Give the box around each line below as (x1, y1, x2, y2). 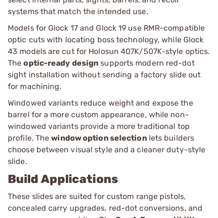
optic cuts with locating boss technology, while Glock (8, 35, 204, 44)
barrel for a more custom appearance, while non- (8, 109, 189, 119)
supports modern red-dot (98, 58, 195, 68)
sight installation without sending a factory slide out (8, 70, 201, 79)
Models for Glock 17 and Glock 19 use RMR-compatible (8, 23, 205, 33)
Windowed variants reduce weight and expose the (8, 98, 193, 108)
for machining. (8, 81, 62, 91)
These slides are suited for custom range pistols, (8, 191, 186, 201)
